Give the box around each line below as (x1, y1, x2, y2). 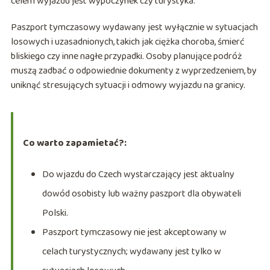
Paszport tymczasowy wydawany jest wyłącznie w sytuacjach (10, 20, 258, 36)
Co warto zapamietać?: (22, 136, 127, 151)
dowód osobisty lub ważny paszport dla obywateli (42, 186, 241, 202)
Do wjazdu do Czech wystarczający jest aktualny (42, 167, 234, 183)
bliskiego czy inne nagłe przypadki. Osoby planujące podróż (10, 49, 242, 64)
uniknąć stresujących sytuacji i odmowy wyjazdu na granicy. (10, 78, 245, 93)
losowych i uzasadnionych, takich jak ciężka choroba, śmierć (10, 34, 245, 50)
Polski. (42, 206, 68, 221)
